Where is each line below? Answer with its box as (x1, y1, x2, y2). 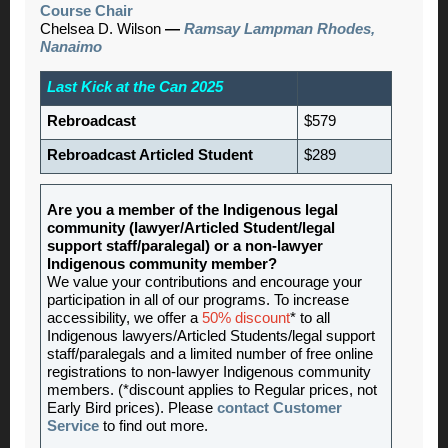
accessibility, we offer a (47, 309, 202, 326)
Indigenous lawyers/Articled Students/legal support (47, 327, 375, 344)
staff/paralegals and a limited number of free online (47, 345, 373, 362)
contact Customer (217, 399, 342, 416)
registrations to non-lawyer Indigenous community (47, 363, 371, 380)
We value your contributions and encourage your (47, 273, 362, 290)
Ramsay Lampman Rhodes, (184, 20, 375, 37)
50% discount (202, 309, 290, 326)
